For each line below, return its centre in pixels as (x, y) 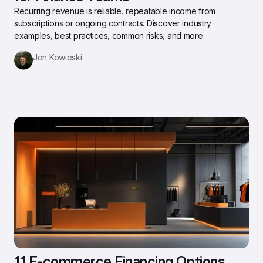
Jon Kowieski (58, 57)
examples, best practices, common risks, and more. (109, 35)
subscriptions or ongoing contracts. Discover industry (113, 23)
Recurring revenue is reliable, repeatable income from (115, 11)
